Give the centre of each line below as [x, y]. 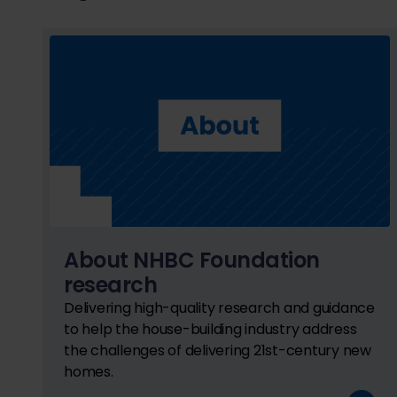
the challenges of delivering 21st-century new [218, 350]
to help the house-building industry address [210, 329]
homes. [89, 371]
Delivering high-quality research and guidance [219, 307]
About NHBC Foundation [192, 260]
